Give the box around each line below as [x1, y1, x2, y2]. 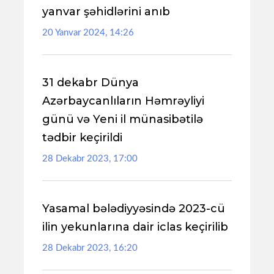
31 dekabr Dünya [42, 76, 139, 89]
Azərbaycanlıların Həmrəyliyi [42, 94, 204, 108]
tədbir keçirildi [42, 131, 122, 144]
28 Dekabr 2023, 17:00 [42, 154, 138, 163]
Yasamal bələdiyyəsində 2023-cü [42, 202, 225, 215]
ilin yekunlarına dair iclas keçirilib [42, 220, 228, 234]
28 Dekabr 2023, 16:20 [42, 243, 138, 253]
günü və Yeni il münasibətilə [42, 113, 203, 126]
